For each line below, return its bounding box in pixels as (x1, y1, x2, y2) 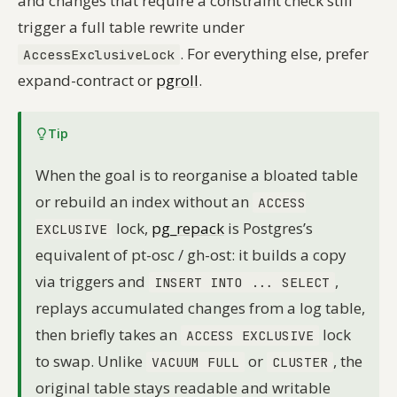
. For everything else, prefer (179, 43, 369, 65)
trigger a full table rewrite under (18, 17, 245, 38)
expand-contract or (18, 70, 156, 91)
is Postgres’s (223, 218, 313, 239)
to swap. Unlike (35, 351, 146, 372)
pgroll (156, 70, 198, 91)
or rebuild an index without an (35, 191, 253, 213)
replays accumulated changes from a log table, (35, 298, 365, 319)
